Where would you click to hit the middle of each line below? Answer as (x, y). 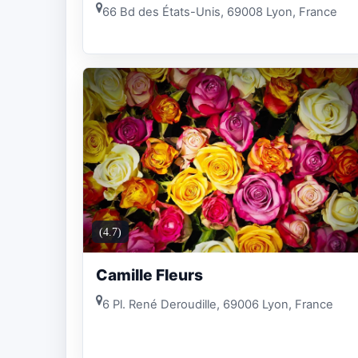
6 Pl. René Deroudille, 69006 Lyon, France (218, 305)
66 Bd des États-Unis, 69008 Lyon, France (220, 12)
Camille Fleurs (149, 274)
